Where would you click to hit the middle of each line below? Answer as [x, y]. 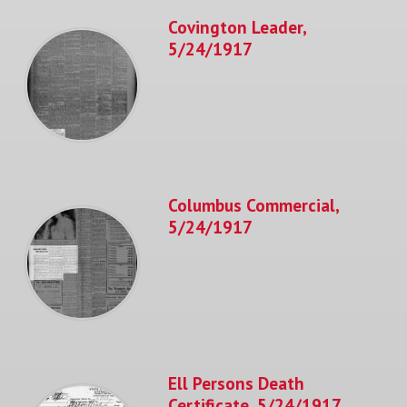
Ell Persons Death [236, 382]
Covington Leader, [237, 26]
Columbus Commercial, [253, 204]
